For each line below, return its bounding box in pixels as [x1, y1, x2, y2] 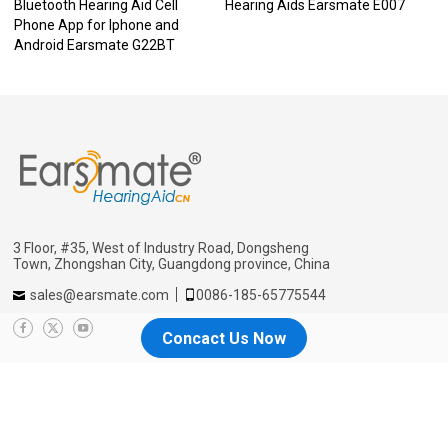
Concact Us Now [162, 329, 286, 348]
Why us [181, 409, 227, 426]
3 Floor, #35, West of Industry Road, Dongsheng [13, 239, 310, 256]
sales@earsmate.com [30, 286, 170, 303]
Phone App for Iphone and [13, 16, 179, 33]
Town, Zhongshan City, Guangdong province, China [13, 255, 331, 272]
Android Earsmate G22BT [13, 36, 175, 53]
